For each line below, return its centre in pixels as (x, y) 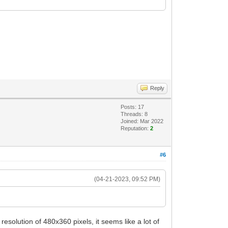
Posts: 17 (133, 107)
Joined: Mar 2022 (142, 121)
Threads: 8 (134, 114)
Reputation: (136, 128)
